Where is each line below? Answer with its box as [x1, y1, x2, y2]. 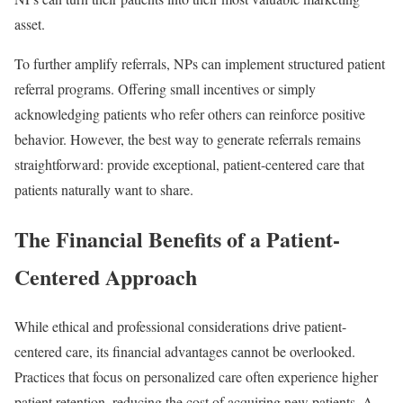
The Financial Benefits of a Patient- [14, 223, 340, 255]
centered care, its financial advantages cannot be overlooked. [14, 342, 355, 362]
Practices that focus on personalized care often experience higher [14, 367, 378, 387]
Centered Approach [14, 261, 197, 293]
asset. [14, 14, 45, 34]
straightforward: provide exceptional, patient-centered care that [14, 155, 364, 175]
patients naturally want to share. [14, 180, 193, 200]
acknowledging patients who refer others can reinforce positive [14, 104, 365, 124]
